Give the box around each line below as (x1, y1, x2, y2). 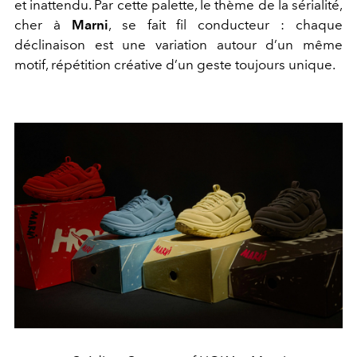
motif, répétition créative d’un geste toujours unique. (14, 57, 335, 73)
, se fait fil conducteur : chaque (108, 17, 343, 33)
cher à (14, 17, 72, 33)
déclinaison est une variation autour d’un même (14, 37, 343, 53)
